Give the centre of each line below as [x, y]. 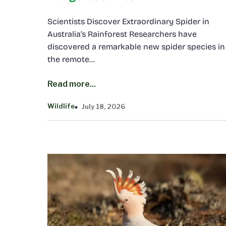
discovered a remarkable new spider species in [136, 46]
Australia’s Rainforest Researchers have [122, 34]
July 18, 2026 [103, 106]
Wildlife [61, 106]
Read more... [72, 84]
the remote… [71, 59]
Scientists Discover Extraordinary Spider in [128, 21]
